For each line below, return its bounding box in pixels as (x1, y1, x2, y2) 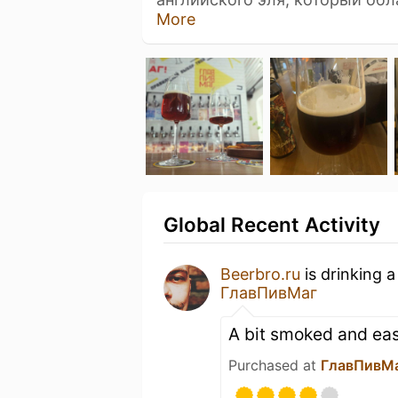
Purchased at (228, 355, 321, 374)
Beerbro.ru (220, 264, 300, 283)
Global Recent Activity (163, 211, 380, 236)
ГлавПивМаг (220, 283, 317, 302)
